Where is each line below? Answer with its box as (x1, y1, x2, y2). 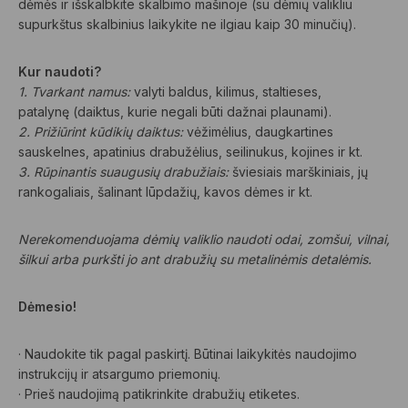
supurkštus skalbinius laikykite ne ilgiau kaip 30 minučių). (18, 16, 356, 32)
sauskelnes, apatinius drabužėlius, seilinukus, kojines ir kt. (18, 144, 362, 159)
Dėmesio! (18, 299, 76, 314)
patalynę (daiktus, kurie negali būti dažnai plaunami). (18, 104, 331, 119)
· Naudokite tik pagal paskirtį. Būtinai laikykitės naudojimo (18, 346, 357, 362)
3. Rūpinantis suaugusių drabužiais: (18, 164, 229, 179)
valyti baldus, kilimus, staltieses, (134, 84, 321, 99)
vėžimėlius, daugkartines (183, 124, 333, 139)
